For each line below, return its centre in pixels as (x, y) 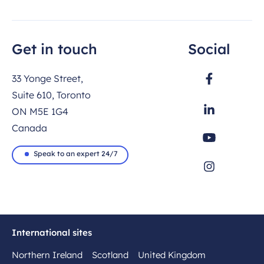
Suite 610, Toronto (51, 95)
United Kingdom (172, 255)
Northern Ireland (47, 255)
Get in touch (55, 49)
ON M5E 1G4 (40, 112)
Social (209, 49)
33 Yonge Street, (47, 79)
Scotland (110, 255)
